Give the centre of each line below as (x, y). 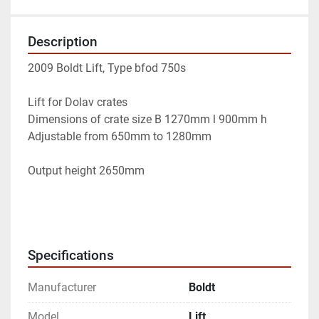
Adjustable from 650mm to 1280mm (120, 137)
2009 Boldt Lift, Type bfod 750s (107, 68)
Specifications (71, 256)
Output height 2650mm (86, 171)
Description (63, 42)
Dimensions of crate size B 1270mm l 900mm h (149, 120)
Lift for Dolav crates (78, 103)
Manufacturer (62, 288)
